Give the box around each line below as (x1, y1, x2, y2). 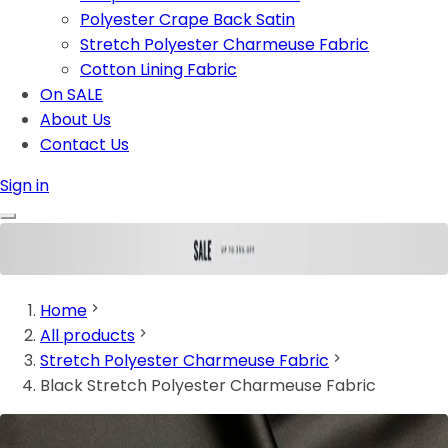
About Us (40, 108, 111, 131)
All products (40, 324, 135, 348)
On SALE (40, 83, 103, 106)
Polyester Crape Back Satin (80, 8, 295, 31)
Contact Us (40, 133, 129, 156)
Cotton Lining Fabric (80, 58, 237, 81)
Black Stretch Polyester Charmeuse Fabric (40, 374, 376, 398)
